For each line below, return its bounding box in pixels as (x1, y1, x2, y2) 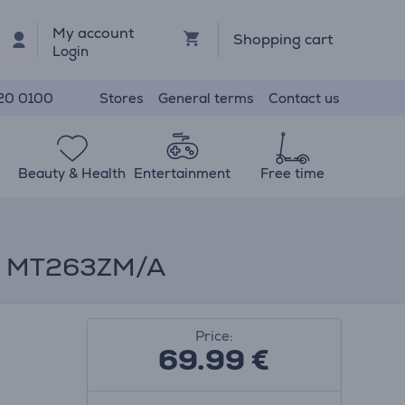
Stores (99, 89, 144, 107)
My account (52, 23, 135, 42)
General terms (158, 89, 254, 107)
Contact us (268, 89, 340, 107)
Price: (194, 327, 233, 344)
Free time (259, 165, 325, 182)
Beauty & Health (18, 165, 127, 182)
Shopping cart (232, 30, 333, 49)
